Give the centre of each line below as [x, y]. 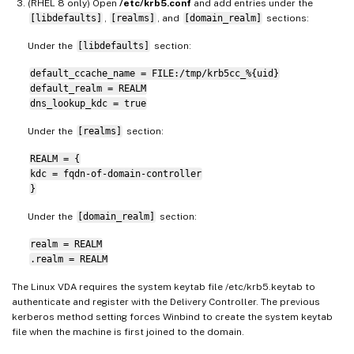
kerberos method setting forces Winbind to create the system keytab [172, 316]
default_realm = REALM [88, 88]
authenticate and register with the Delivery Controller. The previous [166, 301]
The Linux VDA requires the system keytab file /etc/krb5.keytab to [164, 286]
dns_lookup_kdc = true [88, 103]
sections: [286, 18]
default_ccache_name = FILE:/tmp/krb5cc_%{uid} [154, 73]
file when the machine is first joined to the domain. [128, 331]
